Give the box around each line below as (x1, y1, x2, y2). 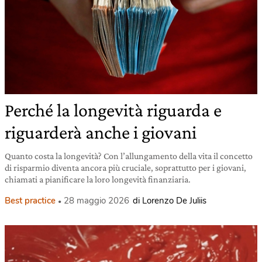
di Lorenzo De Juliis (133, 195, 206, 207)
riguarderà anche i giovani (5, 122, 196, 143)
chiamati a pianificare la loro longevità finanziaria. (5, 174, 191, 185)
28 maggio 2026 (64, 195, 129, 207)
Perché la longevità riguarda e (5, 99, 222, 121)
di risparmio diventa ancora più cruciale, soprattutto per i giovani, (5, 163, 246, 173)
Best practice (5, 195, 56, 207)
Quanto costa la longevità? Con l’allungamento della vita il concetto (5, 151, 253, 161)
